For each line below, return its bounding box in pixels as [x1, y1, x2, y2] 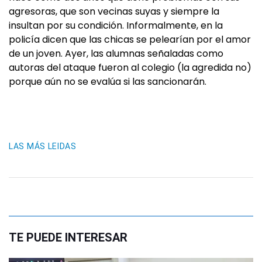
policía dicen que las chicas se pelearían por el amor [9, 33, 251, 46]
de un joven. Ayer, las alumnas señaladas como [9, 47, 223, 60]
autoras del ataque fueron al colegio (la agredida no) [9, 61, 251, 74]
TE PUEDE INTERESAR [9, 230, 127, 244]
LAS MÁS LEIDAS [9, 142, 77, 151]
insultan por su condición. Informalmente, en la [9, 19, 223, 32]
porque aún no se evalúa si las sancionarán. [9, 75, 206, 88]
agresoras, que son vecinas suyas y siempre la [9, 5, 219, 18]
